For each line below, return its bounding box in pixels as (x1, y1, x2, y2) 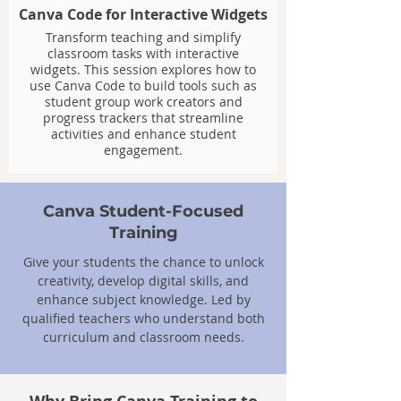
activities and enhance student (50, 125, 236, 142)
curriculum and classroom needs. (42, 328, 244, 346)
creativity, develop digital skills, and (38, 272, 249, 289)
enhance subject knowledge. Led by (36, 291, 251, 308)
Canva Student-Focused (43, 201, 243, 221)
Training (108, 223, 178, 243)
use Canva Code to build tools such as (30, 77, 257, 94)
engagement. (104, 141, 183, 158)
